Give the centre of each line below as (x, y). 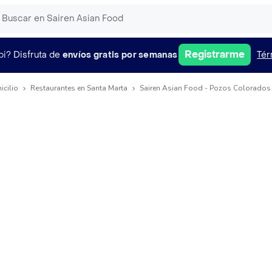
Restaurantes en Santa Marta (79, 88)
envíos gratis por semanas (120, 55)
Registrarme (215, 54)
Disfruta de (36, 55)
